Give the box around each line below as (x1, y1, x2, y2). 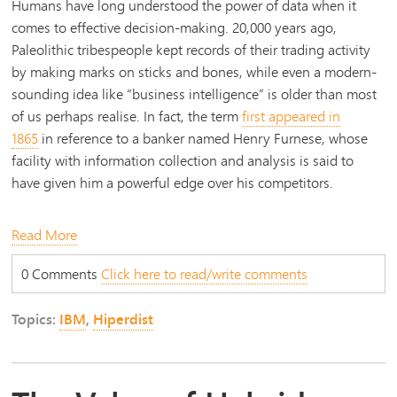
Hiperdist (93, 307, 154, 330)
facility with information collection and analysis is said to (12, 150, 354, 171)
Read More (12, 224, 78, 245)
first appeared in (242, 105, 341, 127)
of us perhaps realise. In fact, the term (12, 105, 239, 127)
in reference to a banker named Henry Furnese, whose (42, 128, 369, 149)
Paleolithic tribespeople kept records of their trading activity (12, 39, 371, 60)
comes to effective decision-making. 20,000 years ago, (12, 17, 338, 38)
